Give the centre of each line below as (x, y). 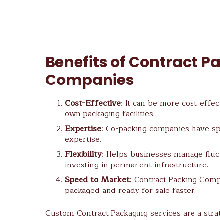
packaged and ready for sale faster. (130, 190)
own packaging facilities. (110, 114)
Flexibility (83, 154)
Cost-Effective (93, 103)
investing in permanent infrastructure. (137, 165)
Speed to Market (97, 179)
